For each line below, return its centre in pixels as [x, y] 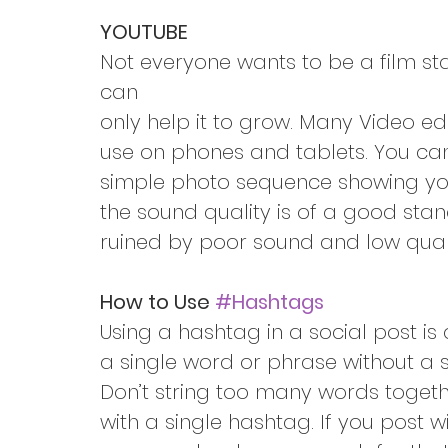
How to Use [157, 302]
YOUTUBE [144, 32]
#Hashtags [269, 302]
